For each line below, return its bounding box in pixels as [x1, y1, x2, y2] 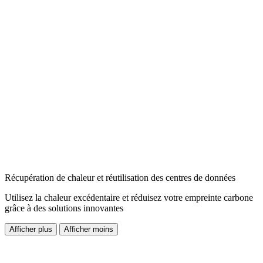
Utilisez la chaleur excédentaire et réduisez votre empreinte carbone [5, 193, 253, 203]
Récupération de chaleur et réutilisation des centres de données [5, 173, 235, 183]
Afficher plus [9, 225, 52, 234]
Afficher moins [64, 225, 113, 234]
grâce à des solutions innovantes [5, 203, 123, 214]
